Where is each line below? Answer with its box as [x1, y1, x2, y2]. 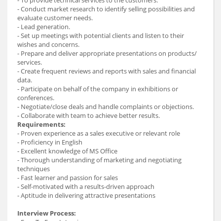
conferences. [17, 93, 54, 102]
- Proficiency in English [17, 137, 82, 147]
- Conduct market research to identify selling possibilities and [17, 4, 195, 13]
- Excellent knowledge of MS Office [17, 146, 117, 155]
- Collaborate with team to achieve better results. [17, 110, 160, 120]
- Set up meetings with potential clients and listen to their [17, 31, 184, 40]
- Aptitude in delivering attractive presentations [17, 190, 155, 200]
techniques [17, 164, 50, 173]
